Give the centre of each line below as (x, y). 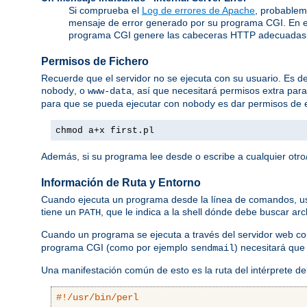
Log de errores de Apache (198, 10)
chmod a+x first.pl (105, 131)
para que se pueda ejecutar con (112, 104)
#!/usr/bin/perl (97, 298)
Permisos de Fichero (95, 61)
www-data (110, 91)
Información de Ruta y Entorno (121, 182)
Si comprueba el (105, 10)
